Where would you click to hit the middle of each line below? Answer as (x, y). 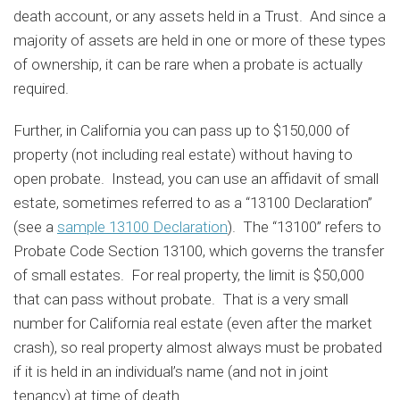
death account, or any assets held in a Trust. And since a (200, 16)
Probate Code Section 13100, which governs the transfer (199, 251)
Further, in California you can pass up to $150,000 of (182, 130)
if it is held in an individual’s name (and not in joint (171, 371)
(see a (35, 227)
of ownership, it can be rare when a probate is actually (188, 64)
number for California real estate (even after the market (193, 323)
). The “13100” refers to (304, 227)
